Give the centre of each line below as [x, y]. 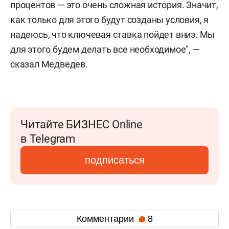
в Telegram [48, 139]
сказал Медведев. [49, 64]
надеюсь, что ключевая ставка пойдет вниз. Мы [113, 35]
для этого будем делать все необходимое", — [105, 49]
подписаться [114, 160]
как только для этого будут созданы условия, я [109, 20]
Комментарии [106, 219]
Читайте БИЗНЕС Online [82, 124]
